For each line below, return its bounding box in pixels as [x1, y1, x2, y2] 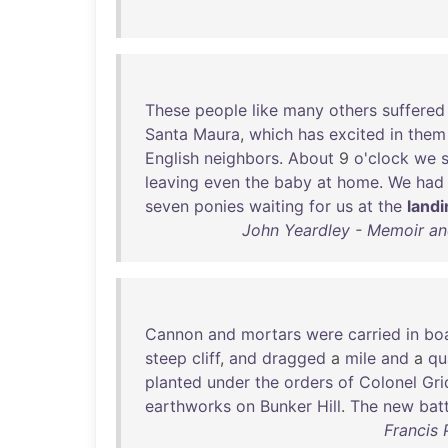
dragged [262, 348, 326, 368]
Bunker [260, 396, 312, 416]
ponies [194, 196, 244, 216]
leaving [145, 172, 199, 192]
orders [284, 372, 333, 392]
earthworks [145, 396, 231, 416]
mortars [241, 324, 301, 344]
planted [145, 372, 202, 392]
